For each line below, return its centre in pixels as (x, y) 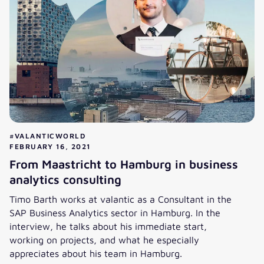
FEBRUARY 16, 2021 (50, 147)
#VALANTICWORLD (47, 136)
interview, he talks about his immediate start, (108, 226)
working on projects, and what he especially (104, 240)
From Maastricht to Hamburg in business (124, 164)
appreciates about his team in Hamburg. (96, 253)
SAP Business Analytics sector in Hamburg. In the (115, 213)
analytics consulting (65, 180)
